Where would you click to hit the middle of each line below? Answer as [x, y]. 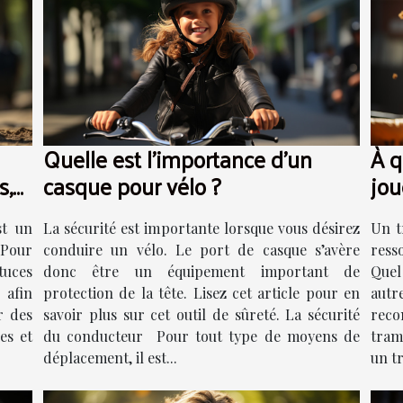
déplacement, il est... [110, 357]
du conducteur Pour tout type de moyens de [201, 336]
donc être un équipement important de [201, 271]
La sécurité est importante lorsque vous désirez [201, 228]
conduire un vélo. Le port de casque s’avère [201, 249]
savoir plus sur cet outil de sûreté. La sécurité [201, 314]
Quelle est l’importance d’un [178, 158]
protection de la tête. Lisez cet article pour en [201, 292]
